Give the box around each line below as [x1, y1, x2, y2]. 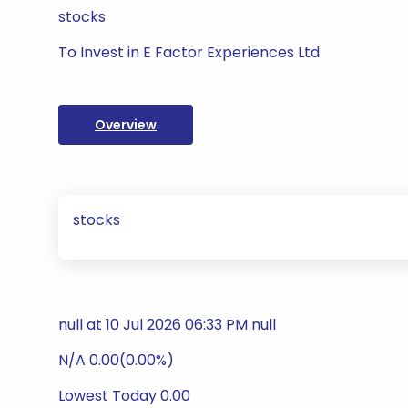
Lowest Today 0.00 [58, 385, 190, 406]
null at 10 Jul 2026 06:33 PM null [58, 314, 276, 335]
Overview [95, 116, 157, 134]
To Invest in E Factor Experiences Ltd [58, 42, 320, 63]
